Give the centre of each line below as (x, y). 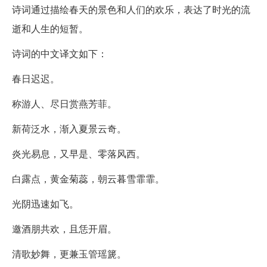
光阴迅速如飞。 (45, 203)
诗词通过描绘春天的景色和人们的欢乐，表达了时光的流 (131, 9)
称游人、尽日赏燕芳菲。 (64, 103)
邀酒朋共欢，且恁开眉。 (64, 228)
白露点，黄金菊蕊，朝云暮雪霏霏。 (88, 178)
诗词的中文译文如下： (60, 53)
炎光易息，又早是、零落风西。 (79, 153)
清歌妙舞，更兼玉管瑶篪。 (69, 253)
